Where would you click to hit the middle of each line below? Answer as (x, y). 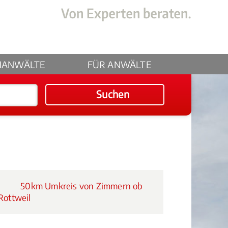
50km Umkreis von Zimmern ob (81, 186)
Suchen (113, 94)
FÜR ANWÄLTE (119, 64)
